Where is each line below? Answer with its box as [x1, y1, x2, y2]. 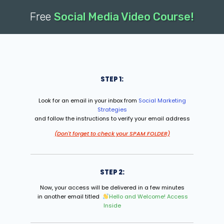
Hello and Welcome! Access [108, 192, 188, 200]
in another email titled [36, 192, 103, 200]
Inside [103, 201, 121, 209]
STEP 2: [99, 167, 124, 177]
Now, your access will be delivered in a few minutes [39, 183, 184, 191]
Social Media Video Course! [54, 10, 194, 23]
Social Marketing [138, 96, 186, 104]
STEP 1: [100, 74, 123, 84]
